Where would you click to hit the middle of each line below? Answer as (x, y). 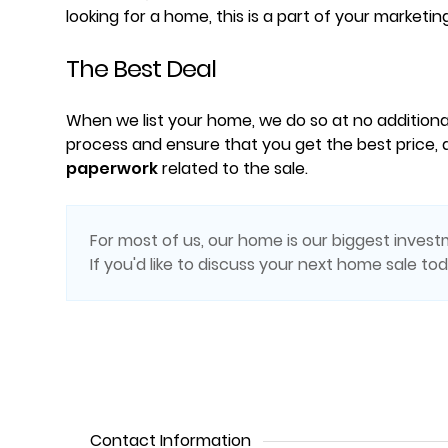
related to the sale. (233, 168)
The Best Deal (141, 68)
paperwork (112, 168)
